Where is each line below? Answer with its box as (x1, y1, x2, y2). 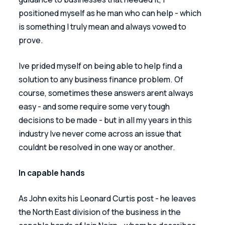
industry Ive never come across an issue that (19, 128, 183, 139)
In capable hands (19, 167, 87, 178)
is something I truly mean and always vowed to (19, 21, 188, 32)
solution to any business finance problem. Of (19, 73, 185, 85)
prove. (19, 34, 44, 46)
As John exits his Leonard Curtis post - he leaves (19, 192, 198, 204)
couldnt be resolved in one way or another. (19, 141, 177, 153)
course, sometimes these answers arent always (19, 87, 195, 98)
